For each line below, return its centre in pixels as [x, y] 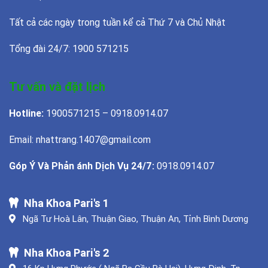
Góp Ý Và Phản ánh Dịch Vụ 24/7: [82, 165]
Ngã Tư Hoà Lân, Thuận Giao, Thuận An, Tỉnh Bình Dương [136, 218]
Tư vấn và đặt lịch [57, 86]
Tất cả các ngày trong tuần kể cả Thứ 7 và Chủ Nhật [117, 22]
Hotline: [26, 113]
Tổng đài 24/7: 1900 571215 [69, 48]
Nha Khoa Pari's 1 [65, 203]
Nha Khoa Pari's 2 [65, 252]
